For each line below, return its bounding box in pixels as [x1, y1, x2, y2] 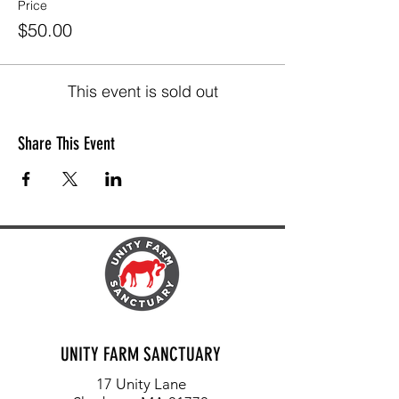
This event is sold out [67, 81, 218, 102]
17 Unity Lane [95, 375, 186, 393]
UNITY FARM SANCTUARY [61, 343, 221, 365]
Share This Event [18, 133, 115, 154]
